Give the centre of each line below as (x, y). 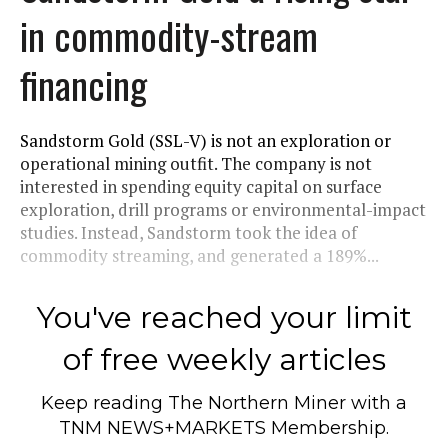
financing (83, 83)
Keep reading (104, 402)
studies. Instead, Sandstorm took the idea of (188, 232)
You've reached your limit (224, 317)
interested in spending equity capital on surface (201, 186)
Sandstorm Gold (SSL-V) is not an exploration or (205, 140)
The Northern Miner (257, 402)
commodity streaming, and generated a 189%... (199, 255)
